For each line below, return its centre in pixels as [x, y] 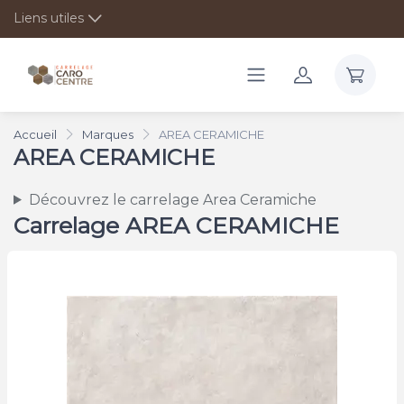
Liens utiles [49, 18]
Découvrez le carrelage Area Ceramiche [172, 199]
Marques [108, 134]
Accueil [35, 134]
